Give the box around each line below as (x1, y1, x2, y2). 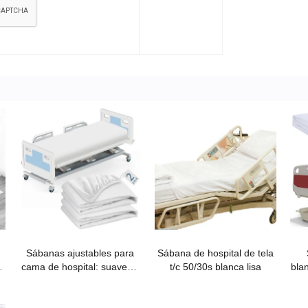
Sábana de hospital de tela (157, 247, 274, 258)
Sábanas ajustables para (26, 247, 134, 258)
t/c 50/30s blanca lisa (170, 261, 261, 272)
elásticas (61, 275, 99, 286)
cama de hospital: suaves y (21, 261, 140, 272)
